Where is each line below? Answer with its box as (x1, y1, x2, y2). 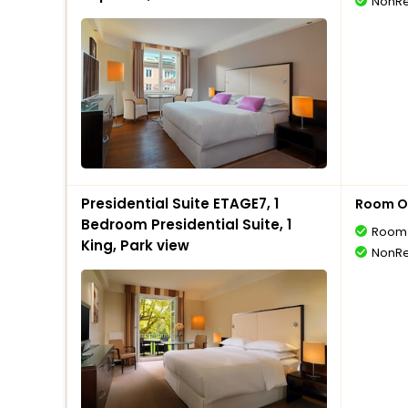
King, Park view (81, 236, 189, 255)
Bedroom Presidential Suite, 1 (81, 215, 291, 234)
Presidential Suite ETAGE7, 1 (81, 194, 279, 213)
